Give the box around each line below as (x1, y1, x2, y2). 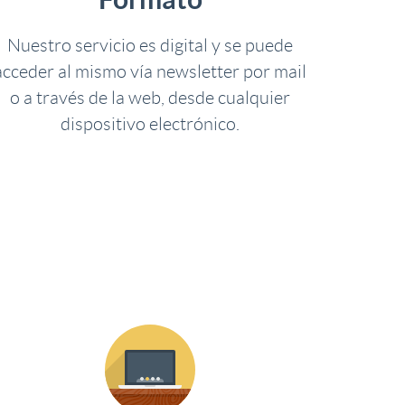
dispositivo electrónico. (61, 114, 240, 134)
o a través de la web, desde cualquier (10, 88, 290, 108)
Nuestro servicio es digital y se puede (7, 35, 293, 55)
